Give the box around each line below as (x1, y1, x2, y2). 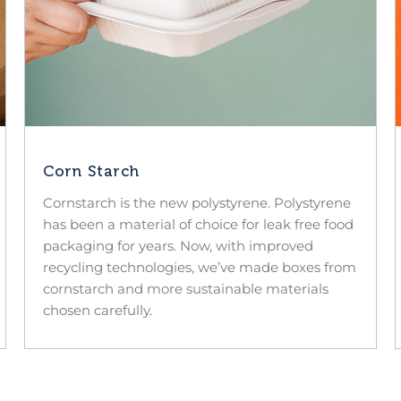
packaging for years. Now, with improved (43, 236, 314, 254)
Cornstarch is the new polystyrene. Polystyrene (43, 193, 352, 211)
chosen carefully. (43, 301, 153, 319)
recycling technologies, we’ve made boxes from (43, 258, 357, 276)
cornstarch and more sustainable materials (43, 279, 329, 297)
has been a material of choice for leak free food (43, 215, 354, 233)
